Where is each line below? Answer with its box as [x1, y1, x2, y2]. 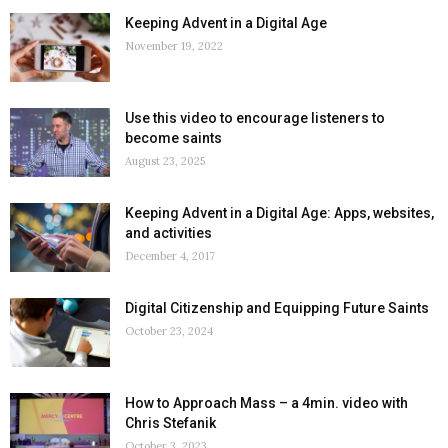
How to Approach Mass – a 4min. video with [125, 395, 408, 411]
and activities [125, 225, 212, 241]
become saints [125, 130, 222, 146]
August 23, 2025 [125, 154, 205, 168]
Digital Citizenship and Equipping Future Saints [125, 300, 429, 316]
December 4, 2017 [125, 249, 215, 263]
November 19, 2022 [125, 39, 223, 53]
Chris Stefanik [125, 415, 216, 431]
